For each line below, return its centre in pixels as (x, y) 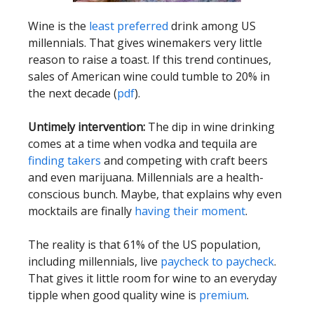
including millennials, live (94, 261)
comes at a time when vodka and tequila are (143, 143)
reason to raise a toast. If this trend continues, (150, 59)
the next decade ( (73, 93)
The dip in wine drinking (210, 127)
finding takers (66, 160)
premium (223, 295)
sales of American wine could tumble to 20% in (149, 76)
